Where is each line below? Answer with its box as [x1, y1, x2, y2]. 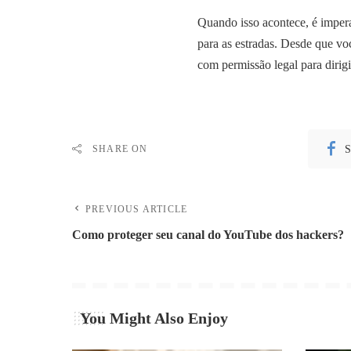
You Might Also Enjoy [80, 309, 228, 327]
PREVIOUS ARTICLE [85, 204, 188, 215]
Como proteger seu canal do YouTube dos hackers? [72, 228, 344, 242]
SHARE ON [92, 143, 148, 155]
